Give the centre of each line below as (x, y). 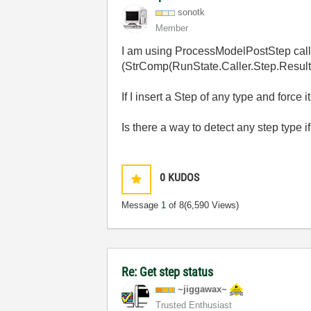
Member (172, 28)
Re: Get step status (168, 272)
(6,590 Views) (212, 205)
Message (142, 205)
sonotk (192, 12)
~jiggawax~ (203, 289)
